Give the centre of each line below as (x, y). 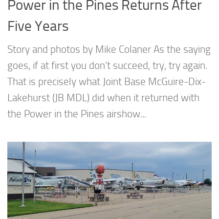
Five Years (38, 26)
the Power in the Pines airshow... (77, 114)
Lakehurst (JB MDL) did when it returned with (103, 98)
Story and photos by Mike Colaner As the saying (109, 50)
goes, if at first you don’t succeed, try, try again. (107, 66)
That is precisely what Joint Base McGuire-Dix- (107, 82)
